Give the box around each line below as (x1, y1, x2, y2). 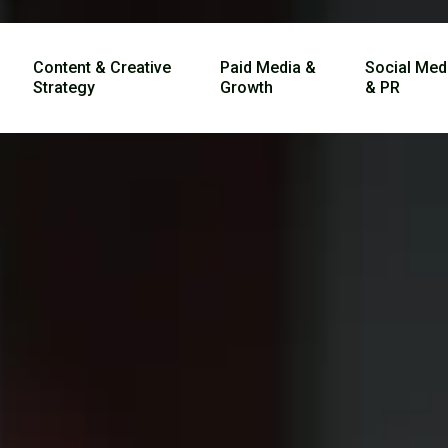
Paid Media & (220, 58, 317, 77)
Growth (220, 78, 274, 97)
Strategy (33, 78, 96, 97)
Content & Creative (33, 58, 172, 77)
